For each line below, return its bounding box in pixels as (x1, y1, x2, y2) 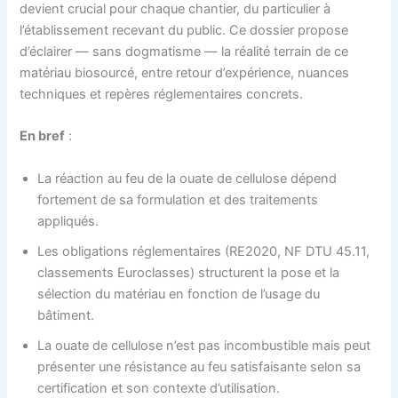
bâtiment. (37, 306, 95, 323)
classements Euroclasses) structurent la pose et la (37, 264, 340, 281)
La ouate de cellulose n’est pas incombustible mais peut (37, 337, 371, 354)
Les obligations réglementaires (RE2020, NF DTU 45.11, (37, 243, 370, 259)
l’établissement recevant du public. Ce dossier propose (20, 21, 349, 38)
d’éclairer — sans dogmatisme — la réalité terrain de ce (20, 43, 349, 60)
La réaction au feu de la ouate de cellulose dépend (37, 170, 338, 187)
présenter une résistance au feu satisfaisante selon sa (37, 358, 362, 375)
